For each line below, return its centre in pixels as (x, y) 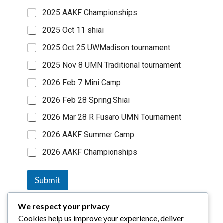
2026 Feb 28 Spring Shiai (86, 100)
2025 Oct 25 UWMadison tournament (106, 48)
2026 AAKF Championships (90, 152)
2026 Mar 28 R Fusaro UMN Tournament (112, 117)
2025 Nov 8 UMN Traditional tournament (111, 65)
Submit (48, 180)
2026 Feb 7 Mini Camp (82, 82)
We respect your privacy (64, 206)
